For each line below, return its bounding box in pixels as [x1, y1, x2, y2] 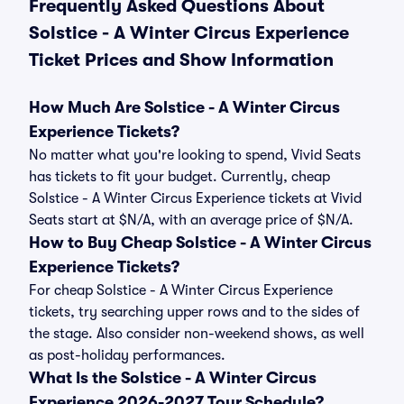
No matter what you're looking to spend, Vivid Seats [29, 147, 361, 163]
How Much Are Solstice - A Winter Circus [29, 98, 340, 116]
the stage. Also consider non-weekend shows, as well [29, 326, 364, 342]
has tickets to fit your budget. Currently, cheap [29, 169, 330, 185]
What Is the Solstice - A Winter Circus [29, 369, 317, 387]
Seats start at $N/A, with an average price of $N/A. [29, 212, 353, 228]
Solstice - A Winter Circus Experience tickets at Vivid [29, 190, 362, 207]
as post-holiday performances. [29, 347, 225, 363]
